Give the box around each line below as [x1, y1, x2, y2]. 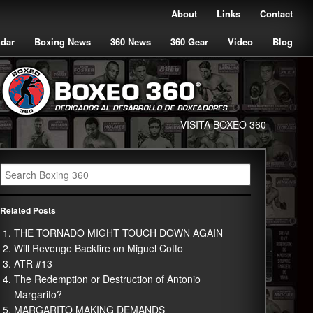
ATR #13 [13, 256, 52, 270]
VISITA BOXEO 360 [180, 117, 266, 131]
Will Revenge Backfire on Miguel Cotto [13, 241, 183, 255]
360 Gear [170, 35, 208, 48]
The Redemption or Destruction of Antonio [13, 272, 201, 286]
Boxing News [34, 35, 91, 48]
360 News [110, 35, 151, 48]
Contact [260, 7, 293, 20]
